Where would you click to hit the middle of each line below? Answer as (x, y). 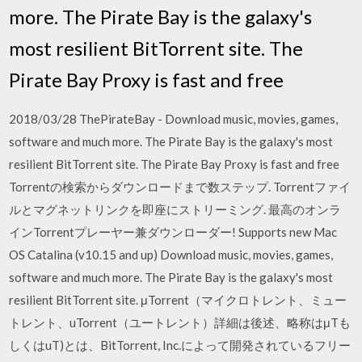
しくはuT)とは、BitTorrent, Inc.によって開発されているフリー (180, 345)
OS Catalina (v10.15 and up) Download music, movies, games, (171, 254)
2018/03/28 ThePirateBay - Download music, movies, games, (174, 118)
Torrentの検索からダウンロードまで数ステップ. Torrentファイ (180, 186)
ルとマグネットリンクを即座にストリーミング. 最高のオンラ (175, 209)
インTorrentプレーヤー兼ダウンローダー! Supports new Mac (173, 232)
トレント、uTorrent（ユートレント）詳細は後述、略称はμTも (180, 322)
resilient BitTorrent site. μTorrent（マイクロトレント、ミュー (178, 299)
